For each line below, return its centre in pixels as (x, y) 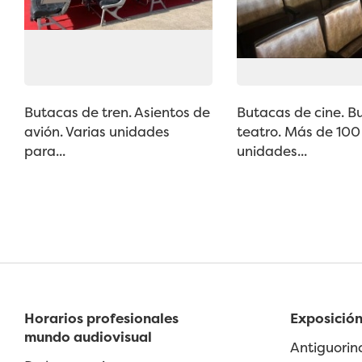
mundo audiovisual (88, 336)
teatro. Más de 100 (298, 132)
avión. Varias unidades (97, 132)
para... (45, 151)
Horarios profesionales (101, 318)
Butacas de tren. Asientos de (117, 112)
